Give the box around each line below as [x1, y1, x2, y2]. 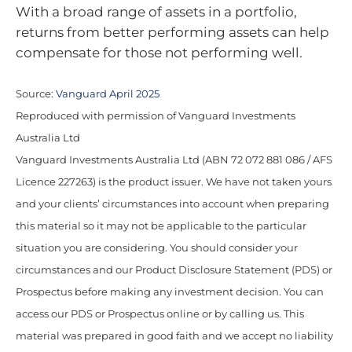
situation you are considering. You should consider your [16, 242, 298, 254]
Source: [16, 88, 56, 100]
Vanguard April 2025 [56, 88, 159, 100]
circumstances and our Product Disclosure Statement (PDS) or [16, 264, 332, 276]
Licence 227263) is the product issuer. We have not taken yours [16, 176, 332, 188]
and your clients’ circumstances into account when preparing [16, 198, 329, 210]
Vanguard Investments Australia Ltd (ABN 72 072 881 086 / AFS [16, 154, 332, 166]
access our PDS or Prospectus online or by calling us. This [16, 308, 304, 320]
